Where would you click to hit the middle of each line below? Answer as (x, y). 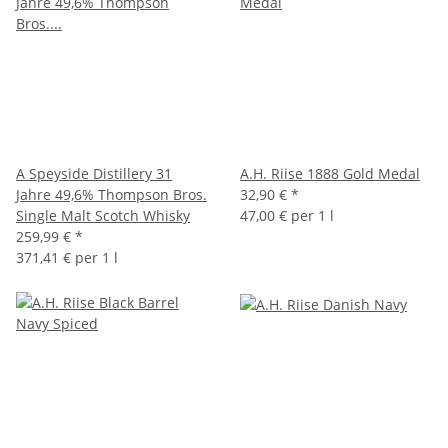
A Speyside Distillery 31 (94, 173)
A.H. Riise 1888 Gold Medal (330, 173)
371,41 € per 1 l (67, 257)
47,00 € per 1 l (287, 215)
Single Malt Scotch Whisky (103, 215)
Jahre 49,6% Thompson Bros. (111, 194)
